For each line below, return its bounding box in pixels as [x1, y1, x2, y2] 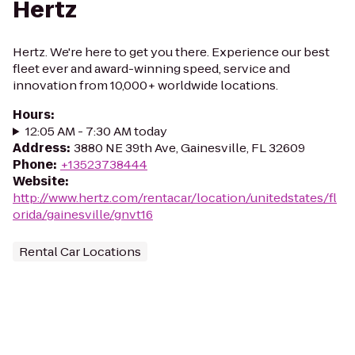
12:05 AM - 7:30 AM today [25, 123, 167, 139]
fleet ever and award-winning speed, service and [13, 60, 290, 77]
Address [13, 139, 67, 156]
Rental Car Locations [19, 243, 141, 260]
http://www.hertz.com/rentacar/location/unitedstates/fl [13, 189, 337, 206]
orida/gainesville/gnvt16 [13, 206, 153, 223]
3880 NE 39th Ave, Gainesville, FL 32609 [74, 139, 305, 156]
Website [13, 173, 65, 189]
